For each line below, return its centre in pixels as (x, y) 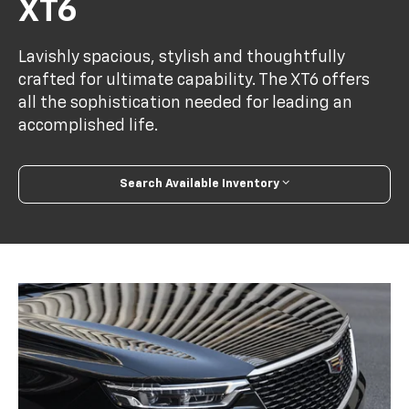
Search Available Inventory (199, 184)
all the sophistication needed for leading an (186, 104)
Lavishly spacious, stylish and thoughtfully (182, 58)
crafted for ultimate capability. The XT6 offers (194, 81)
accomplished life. (89, 126)
